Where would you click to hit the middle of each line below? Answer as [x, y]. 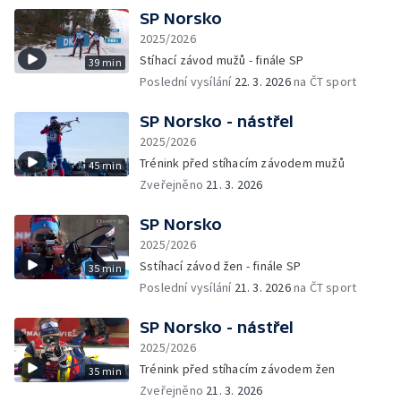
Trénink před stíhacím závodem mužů [242, 163]
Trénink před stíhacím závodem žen [238, 369]
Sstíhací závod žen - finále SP [220, 266]
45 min [105, 165]
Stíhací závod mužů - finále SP [222, 60]
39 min [105, 62]
